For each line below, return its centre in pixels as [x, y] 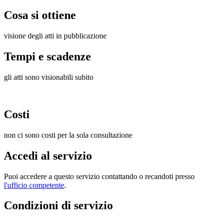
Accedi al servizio [48, 155]
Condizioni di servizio [58, 206]
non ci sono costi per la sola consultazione [68, 135]
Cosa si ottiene [40, 15]
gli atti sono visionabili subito [49, 77]
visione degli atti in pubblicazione [55, 36]
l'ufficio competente [34, 185]
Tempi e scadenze [47, 57]
